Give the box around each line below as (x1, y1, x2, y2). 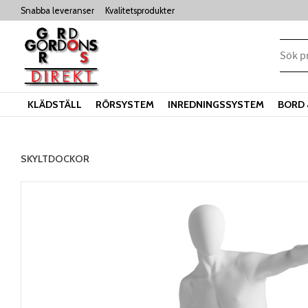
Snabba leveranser (21, 5, 94, 16)
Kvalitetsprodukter (105, 5, 175, 16)
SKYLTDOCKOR (21, 153, 89, 166)
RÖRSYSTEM (96, 98, 154, 111)
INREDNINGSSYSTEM (168, 98, 264, 111)
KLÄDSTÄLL (27, 98, 82, 111)
